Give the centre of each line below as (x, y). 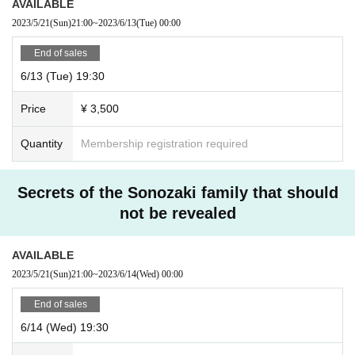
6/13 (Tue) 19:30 (63, 76)
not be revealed (177, 213)
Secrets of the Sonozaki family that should (177, 192)
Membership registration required (164, 143)
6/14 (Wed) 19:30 (65, 327)
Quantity (42, 143)
